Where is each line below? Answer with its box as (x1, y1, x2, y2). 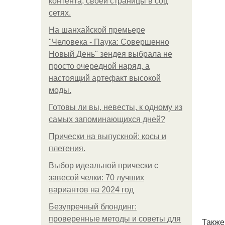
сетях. (49, 9, 71, 17)
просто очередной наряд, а (49, 62, 150, 70)
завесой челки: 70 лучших (49, 173, 144, 182)
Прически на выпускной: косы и (49, 132, 166, 141)
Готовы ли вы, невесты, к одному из (49, 103, 182, 111)
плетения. (49, 144, 85, 153)
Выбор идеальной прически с (49, 161, 158, 170)
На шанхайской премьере (49, 26, 145, 34)
